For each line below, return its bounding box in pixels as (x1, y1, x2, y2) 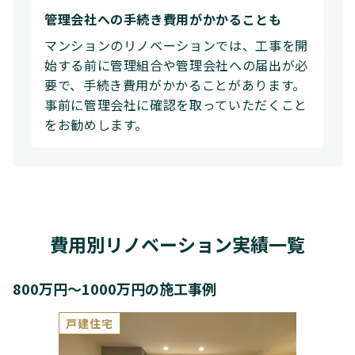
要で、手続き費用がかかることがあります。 (44, 75, 306, 94)
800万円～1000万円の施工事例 (13, 278, 216, 299)
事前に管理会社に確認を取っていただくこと (44, 95, 307, 114)
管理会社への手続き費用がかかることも (44, 10, 282, 29)
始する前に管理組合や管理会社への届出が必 (44, 55, 308, 74)
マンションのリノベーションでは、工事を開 (44, 36, 308, 55)
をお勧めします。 (44, 115, 149, 134)
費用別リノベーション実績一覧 (50, 231, 305, 258)
